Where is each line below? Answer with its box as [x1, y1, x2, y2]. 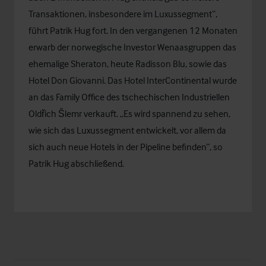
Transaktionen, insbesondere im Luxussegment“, [28, 7, 217, 20]
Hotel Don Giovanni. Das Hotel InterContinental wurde [28, 74, 237, 86]
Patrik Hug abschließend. [28, 157, 124, 169]
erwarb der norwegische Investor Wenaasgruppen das [28, 40, 236, 53]
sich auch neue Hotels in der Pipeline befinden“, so [28, 140, 223, 153]
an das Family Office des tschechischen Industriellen [28, 90, 230, 103]
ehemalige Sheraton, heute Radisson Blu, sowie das [28, 57, 227, 69]
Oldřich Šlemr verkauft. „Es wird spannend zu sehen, [28, 107, 230, 119]
